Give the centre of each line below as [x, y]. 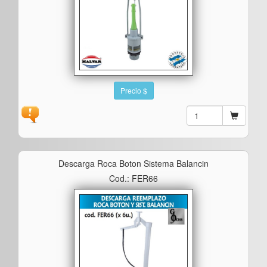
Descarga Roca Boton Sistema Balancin [133, 163]
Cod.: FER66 [133, 178]
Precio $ [133, 90]
